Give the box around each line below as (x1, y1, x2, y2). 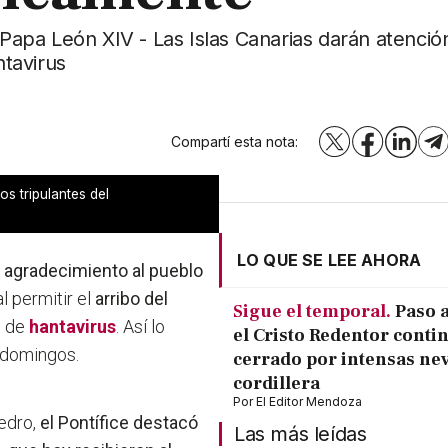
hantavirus (29, 316, 117, 338)
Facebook (366, 138, 435, 156)
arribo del (95, 288, 169, 310)
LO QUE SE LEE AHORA (237, 250, 422, 271)
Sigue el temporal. (233, 300, 391, 324)
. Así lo (116, 316, 166, 338)
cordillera (233, 372, 320, 396)
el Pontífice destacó (40, 412, 199, 434)
